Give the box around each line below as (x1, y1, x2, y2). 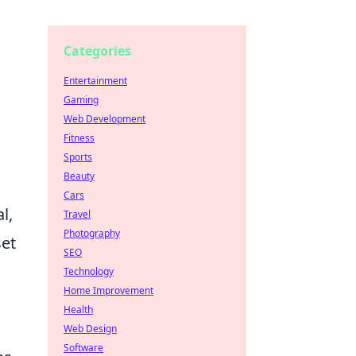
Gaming (64, 93, 99, 106)
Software (64, 341, 103, 354)
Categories (64, 42, 131, 60)
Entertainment (64, 74, 127, 87)
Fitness (64, 131, 95, 145)
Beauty (64, 169, 95, 183)
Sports (64, 150, 92, 164)
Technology (64, 265, 114, 278)
